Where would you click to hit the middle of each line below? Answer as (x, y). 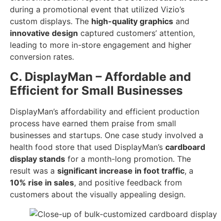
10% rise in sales (42, 182)
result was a (34, 170)
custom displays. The (51, 21)
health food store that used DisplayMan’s (88, 147)
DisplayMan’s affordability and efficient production (105, 111)
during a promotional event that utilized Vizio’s (97, 10)
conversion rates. (42, 57)
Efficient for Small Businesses (96, 90)
